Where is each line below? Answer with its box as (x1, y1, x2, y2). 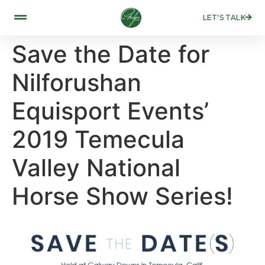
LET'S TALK (202, 13, 245, 22)
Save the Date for (12, 40, 209, 69)
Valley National (12, 153, 180, 182)
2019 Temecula (12, 125, 185, 154)
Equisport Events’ (12, 96, 209, 125)
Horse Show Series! (12, 182, 233, 211)
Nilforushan (12, 68, 141, 97)
